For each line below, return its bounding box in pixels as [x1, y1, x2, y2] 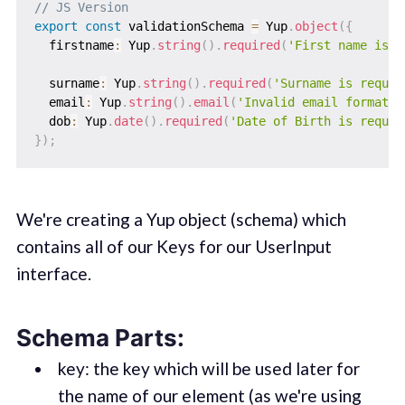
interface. [15, 262, 91, 284]
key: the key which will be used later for [57, 358, 360, 380]
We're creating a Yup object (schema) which [15, 208, 346, 230]
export [33, 18, 78, 33]
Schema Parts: [15, 324, 184, 353]
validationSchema [120, 18, 251, 33]
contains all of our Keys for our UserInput [15, 235, 332, 257]
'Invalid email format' [236, 94, 396, 109]
